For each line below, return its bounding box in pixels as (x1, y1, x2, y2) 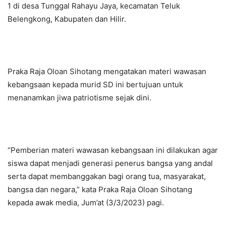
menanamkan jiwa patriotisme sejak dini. (8, 92, 151, 102)
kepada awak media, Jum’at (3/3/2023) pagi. (8, 197, 164, 207)
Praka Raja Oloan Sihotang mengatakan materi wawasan (8, 66, 206, 76)
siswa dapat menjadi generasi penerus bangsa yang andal (8, 158, 213, 168)
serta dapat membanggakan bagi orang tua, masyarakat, (8, 171, 206, 181)
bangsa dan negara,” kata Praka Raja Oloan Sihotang (8, 184, 192, 194)
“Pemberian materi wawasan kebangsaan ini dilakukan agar (8, 145, 218, 155)
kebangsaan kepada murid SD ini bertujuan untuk (8, 79, 183, 89)
